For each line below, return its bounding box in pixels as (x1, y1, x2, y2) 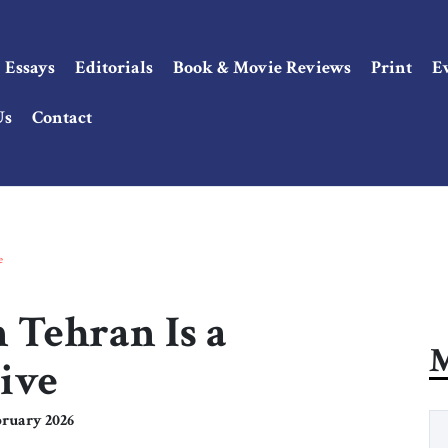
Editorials (75, 55, 153, 79)
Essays (5, 55, 55, 79)
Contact (32, 105, 92, 129)
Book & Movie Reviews (173, 55, 351, 79)
